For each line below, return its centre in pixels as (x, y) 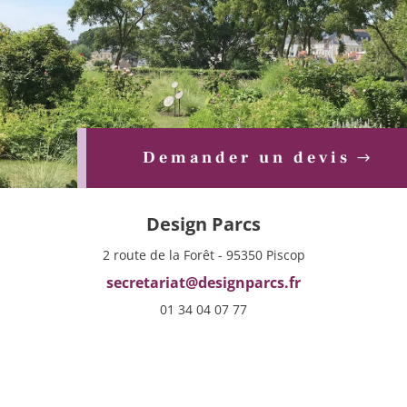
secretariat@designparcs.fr (203, 282)
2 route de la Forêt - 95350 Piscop (203, 254)
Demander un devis (247, 157)
